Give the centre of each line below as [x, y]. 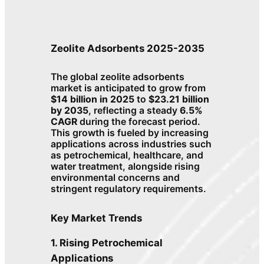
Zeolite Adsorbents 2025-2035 [128, 48]
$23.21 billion [179, 100]
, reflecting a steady [134, 111]
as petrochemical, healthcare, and [127, 156]
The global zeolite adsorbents [118, 77]
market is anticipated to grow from [128, 88]
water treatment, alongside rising [126, 167]
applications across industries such [131, 144]
